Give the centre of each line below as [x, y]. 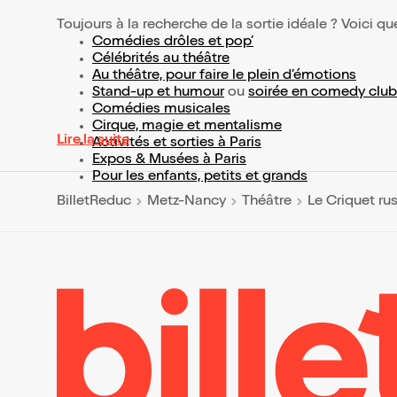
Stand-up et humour [158, 93]
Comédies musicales [161, 110]
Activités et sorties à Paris [177, 144]
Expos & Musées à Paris [169, 160]
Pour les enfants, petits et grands [200, 177]
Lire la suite [93, 141]
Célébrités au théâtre [161, 59]
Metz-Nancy [187, 202]
